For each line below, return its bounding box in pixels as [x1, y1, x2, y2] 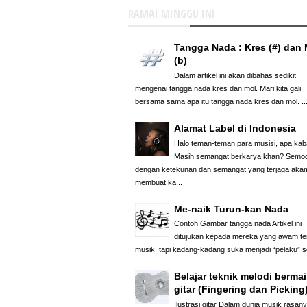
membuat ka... [135, 177, 182, 186]
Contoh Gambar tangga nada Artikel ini [174, 219, 302, 228]
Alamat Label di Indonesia [174, 122, 296, 134]
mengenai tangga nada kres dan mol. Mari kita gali [135, 84, 301, 93]
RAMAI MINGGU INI [128, 5, 215, 21]
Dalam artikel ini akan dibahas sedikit [174, 71, 296, 79]
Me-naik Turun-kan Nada [174, 203, 288, 214]
